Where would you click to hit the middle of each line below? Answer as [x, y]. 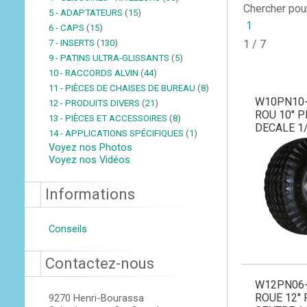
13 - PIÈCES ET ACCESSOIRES [109, 118]
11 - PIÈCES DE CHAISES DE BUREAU [123, 88]
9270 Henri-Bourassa [97, 298]
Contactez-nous [100, 263]
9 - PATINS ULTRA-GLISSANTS [110, 58]
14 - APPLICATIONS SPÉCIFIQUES [118, 133]
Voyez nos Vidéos [90, 160]
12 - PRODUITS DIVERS [96, 103]
